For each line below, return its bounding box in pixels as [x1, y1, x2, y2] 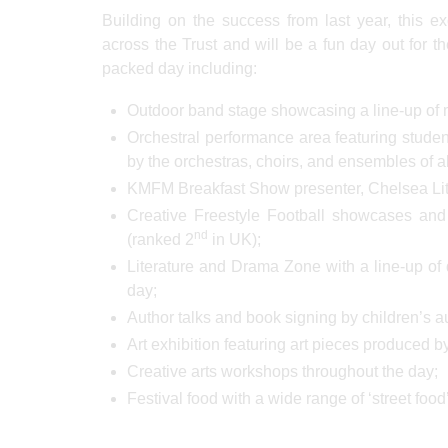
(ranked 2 [127, 230, 194, 248]
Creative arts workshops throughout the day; [127, 362, 438, 380]
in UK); [208, 230, 261, 248]
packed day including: [102, 59, 257, 77]
